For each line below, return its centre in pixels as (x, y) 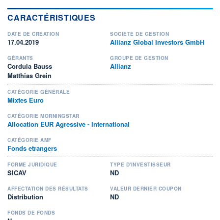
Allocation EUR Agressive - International (69, 124)
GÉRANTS (20, 58)
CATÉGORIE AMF (29, 140)
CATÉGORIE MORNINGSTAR (43, 116)
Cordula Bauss (30, 66)
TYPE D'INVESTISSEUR (140, 164)
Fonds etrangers (32, 148)
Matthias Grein (29, 75)
